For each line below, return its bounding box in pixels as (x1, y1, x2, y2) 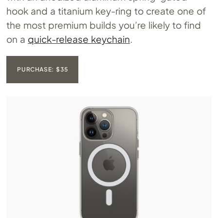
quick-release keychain (28, 33, 130, 45)
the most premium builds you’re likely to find (6, 18, 201, 31)
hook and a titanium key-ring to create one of (6, 4, 206, 17)
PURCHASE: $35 (17, 65, 68, 73)
